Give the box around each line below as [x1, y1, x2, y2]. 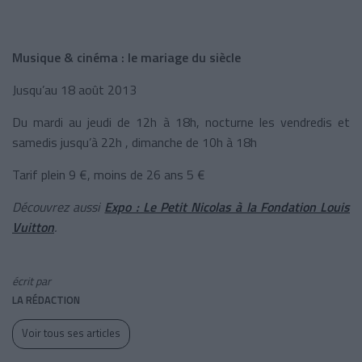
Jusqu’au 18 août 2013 [12, 79, 137, 99]
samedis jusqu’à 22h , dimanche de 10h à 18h [12, 132, 257, 152]
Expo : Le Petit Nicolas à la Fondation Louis [104, 196, 351, 217]
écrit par [12, 271, 51, 289]
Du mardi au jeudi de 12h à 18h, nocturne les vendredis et [12, 112, 350, 132]
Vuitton [12, 217, 54, 237]
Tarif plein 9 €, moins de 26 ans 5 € [12, 164, 205, 184]
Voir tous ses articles [22, 324, 120, 341]
